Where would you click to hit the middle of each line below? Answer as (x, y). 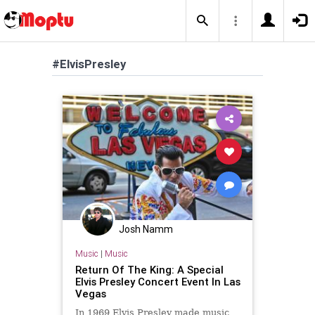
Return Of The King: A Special (149, 269)
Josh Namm (146, 230)
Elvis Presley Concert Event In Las (157, 281)
